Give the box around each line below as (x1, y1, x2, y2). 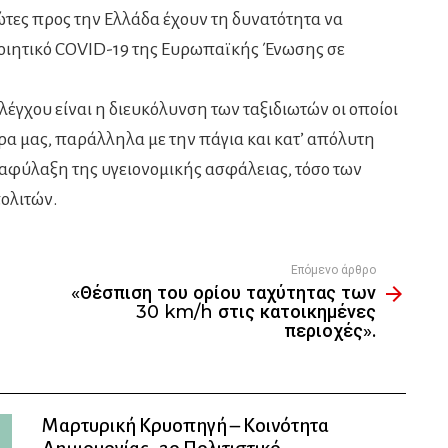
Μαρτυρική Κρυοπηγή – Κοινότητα (42, 415, 329, 437)
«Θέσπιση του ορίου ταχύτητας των (71, 282, 376, 305)
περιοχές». (284, 320, 376, 343)
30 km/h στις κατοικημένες (136, 301, 376, 324)
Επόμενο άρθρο (291, 262, 376, 278)
